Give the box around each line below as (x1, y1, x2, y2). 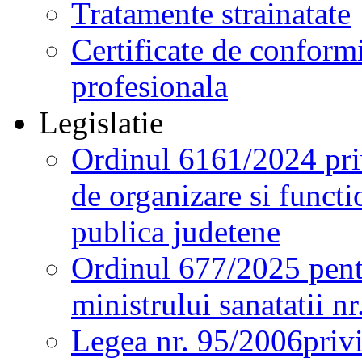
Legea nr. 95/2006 (71, 322, 303, 358)
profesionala (71, 68, 228, 103)
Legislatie (39, 104, 163, 140)
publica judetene (71, 213, 280, 249)
